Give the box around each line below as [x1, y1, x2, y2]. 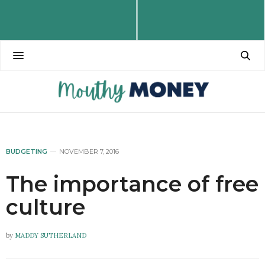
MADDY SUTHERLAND [15, 231, 86, 240]
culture [6, 193, 85, 220]
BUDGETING [6, 147, 47, 156]
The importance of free [6, 170, 258, 197]
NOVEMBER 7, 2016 [59, 147, 119, 156]
